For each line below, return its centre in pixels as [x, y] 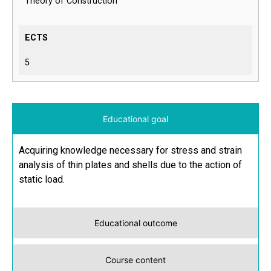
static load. [42, 180]
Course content [135, 260]
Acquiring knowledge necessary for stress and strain [130, 151]
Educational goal [135, 119]
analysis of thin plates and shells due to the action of [130, 165]
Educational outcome [135, 223]
